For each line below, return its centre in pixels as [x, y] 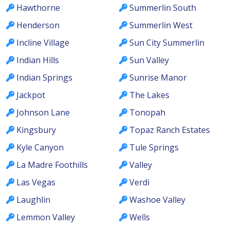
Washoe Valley [157, 199]
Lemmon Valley [46, 217]
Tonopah [147, 112]
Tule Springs [154, 147]
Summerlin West [161, 25]
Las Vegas [36, 182]
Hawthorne [38, 7]
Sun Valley [149, 60]
